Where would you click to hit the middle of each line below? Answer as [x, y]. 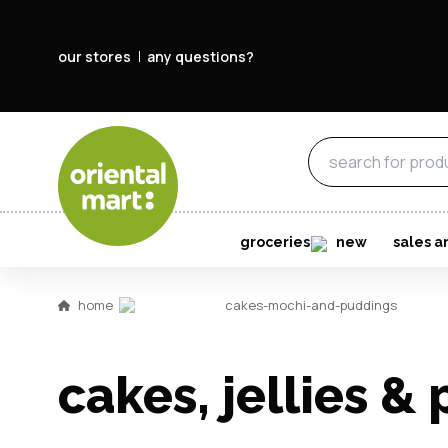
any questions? [200, 56]
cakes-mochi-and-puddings [311, 305]
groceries [274, 242]
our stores [94, 56]
